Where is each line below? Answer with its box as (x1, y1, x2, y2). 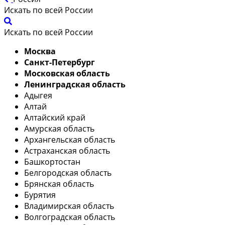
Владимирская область (24, 200, 114, 212)
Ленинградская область (24, 79, 126, 90)
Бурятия (24, 189, 56, 201)
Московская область (24, 68, 110, 79)
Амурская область (24, 123, 94, 135)
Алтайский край (24, 112, 85, 124)
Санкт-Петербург (24, 57, 95, 68)
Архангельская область (24, 134, 115, 146)
